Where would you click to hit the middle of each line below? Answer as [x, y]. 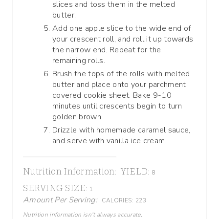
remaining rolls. [79, 60]
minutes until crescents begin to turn [117, 106]
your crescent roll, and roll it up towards [123, 39]
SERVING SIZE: [55, 188]
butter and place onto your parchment [119, 84]
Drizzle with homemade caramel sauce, [121, 130]
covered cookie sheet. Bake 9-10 [112, 95]
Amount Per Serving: [60, 200]
